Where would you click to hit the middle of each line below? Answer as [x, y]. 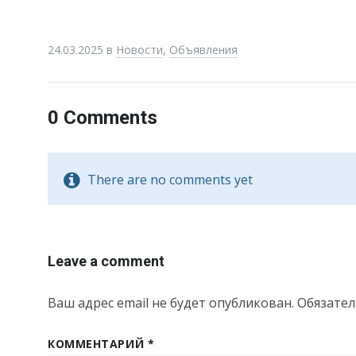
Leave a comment [106, 261]
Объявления [203, 50]
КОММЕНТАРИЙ [98, 344]
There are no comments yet [170, 180]
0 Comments [103, 118]
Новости [139, 50]
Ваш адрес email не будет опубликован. [171, 303]
